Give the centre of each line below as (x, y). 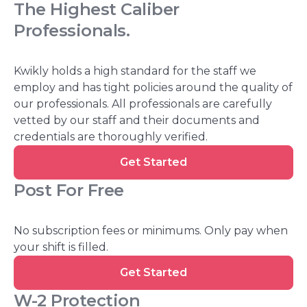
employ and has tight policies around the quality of (153, 88)
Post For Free (69, 191)
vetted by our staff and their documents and (137, 121)
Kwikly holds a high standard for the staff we (135, 71)
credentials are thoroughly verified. (111, 137)
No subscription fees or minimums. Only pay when (151, 231)
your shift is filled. (61, 247)
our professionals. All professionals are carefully (143, 104)
